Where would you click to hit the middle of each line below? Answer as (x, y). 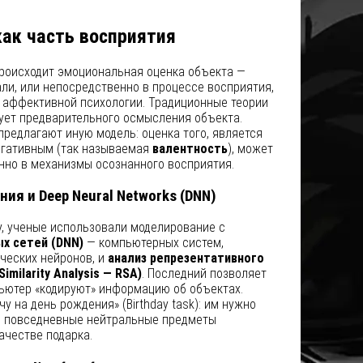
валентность (190, 148)
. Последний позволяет (204, 274)
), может (250, 148)
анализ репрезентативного (186, 258)
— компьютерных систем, (153, 243)
